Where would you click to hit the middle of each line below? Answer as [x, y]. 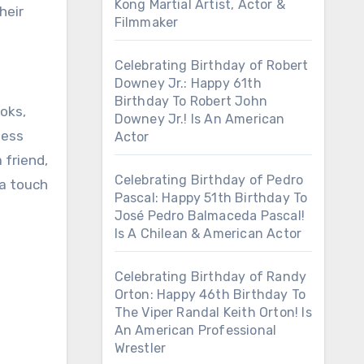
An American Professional [195, 330]
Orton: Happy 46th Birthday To [210, 295]
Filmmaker [146, 22]
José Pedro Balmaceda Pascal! [210, 216]
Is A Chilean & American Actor [208, 234]
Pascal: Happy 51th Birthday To [211, 198]
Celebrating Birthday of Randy [210, 277]
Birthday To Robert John [191, 101]
